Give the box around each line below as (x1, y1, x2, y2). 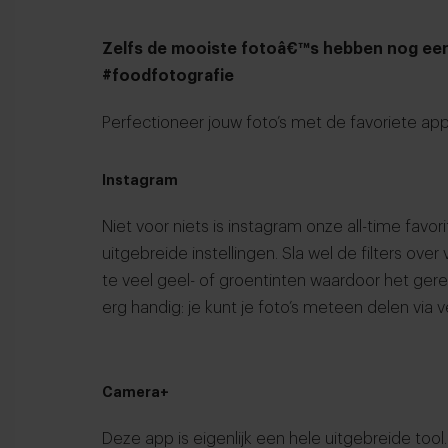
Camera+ (102, 384, 169, 399)
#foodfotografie (102, 67, 234, 84)
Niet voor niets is (102, 218, 228, 235)
